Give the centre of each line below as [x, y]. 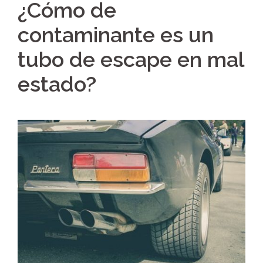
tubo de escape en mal [131, 59]
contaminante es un [116, 34]
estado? [57, 84]
